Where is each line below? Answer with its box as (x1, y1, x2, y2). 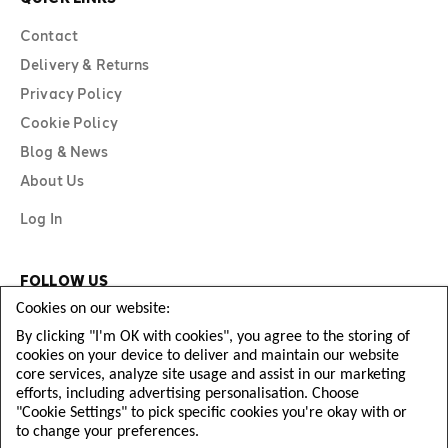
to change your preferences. (16, 424, 199, 440)
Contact (20, 27, 78, 44)
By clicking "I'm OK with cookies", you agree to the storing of (16, 329, 410, 345)
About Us (20, 172, 85, 189)
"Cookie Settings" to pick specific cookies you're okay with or (16, 405, 407, 421)
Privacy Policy (20, 85, 122, 102)
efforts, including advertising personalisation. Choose (16, 386, 359, 402)
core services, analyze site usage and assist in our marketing (16, 367, 406, 383)
